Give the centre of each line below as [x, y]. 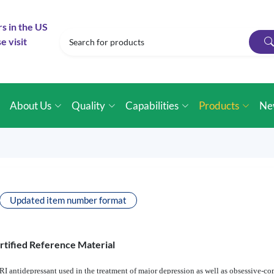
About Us [31, 106]
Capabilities [152, 106]
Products [219, 106]
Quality [89, 106]
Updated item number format [68, 200]
